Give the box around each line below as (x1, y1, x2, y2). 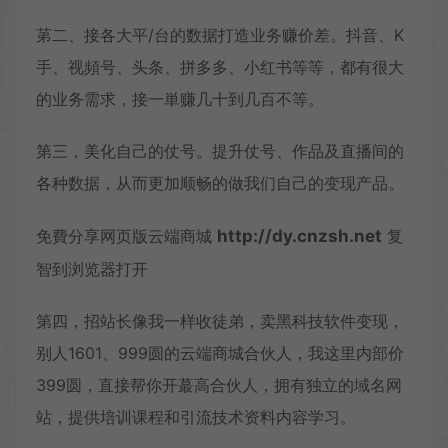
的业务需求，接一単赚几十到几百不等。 (36, 88, 324, 109)
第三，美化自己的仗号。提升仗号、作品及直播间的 (36, 140, 404, 161)
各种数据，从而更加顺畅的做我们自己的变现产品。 (36, 172, 404, 193)
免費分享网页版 (36, 225, 148, 246)
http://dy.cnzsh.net (217, 225, 382, 246)
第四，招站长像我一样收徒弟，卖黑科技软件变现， (36, 310, 404, 331)
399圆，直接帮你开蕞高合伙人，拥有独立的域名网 (36, 374, 402, 395)
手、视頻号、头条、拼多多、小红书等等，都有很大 (36, 56, 404, 77)
